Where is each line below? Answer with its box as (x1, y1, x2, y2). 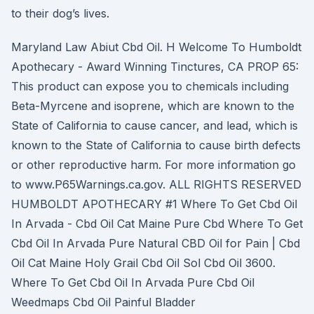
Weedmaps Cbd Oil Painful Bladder (11, 295, 196, 309)
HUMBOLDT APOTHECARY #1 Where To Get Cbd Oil (11, 197, 297, 211)
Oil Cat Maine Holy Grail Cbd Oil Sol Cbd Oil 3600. (11, 256, 275, 270)
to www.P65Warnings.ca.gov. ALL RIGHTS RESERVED (11, 177, 301, 191)
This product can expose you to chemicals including (11, 79, 289, 93)
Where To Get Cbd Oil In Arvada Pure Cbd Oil (11, 275, 254, 289)
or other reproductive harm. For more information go (11, 158, 296, 172)
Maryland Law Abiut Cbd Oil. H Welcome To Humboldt (11, 40, 301, 54)
